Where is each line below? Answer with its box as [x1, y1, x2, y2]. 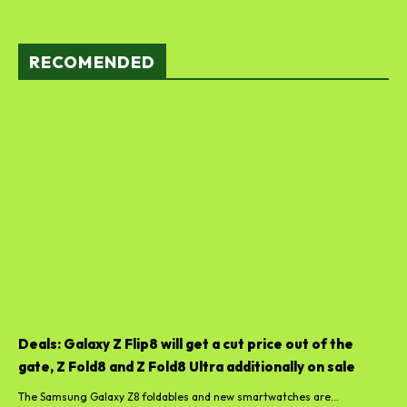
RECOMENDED [29, 51, 155, 73]
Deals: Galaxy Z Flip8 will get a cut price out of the [18, 334, 353, 352]
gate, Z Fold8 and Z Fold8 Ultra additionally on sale [18, 357, 355, 375]
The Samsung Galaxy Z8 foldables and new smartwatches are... [18, 389, 339, 403]
